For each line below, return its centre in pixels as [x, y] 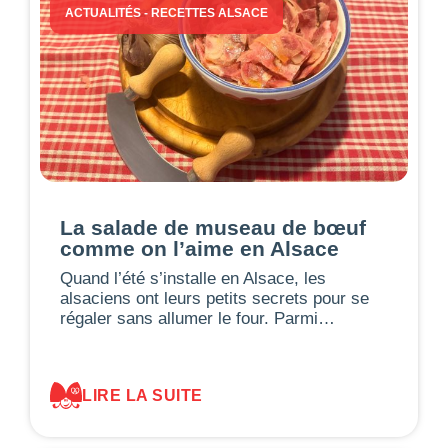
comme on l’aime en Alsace [199, 249]
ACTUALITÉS [103, 13]
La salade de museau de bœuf [213, 228]
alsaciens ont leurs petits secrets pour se [214, 299]
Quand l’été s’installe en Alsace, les [193, 279]
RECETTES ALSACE [209, 13]
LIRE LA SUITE [142, 395]
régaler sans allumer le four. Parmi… [197, 319]
